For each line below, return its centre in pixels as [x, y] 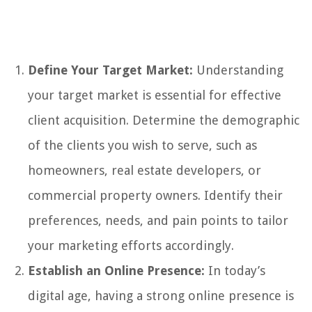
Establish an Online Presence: [116, 270]
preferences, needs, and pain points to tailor [158, 220]
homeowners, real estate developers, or [145, 170]
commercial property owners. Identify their [155, 195]
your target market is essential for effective [155, 95]
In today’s [235, 270]
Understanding [238, 70]
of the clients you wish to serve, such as [142, 145]
